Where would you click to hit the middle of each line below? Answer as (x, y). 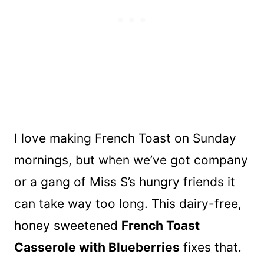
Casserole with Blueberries (97, 247)
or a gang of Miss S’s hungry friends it (125, 182)
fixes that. (211, 247)
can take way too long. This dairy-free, (128, 204)
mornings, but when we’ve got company (131, 160)
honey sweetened (68, 226)
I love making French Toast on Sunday (125, 138)
